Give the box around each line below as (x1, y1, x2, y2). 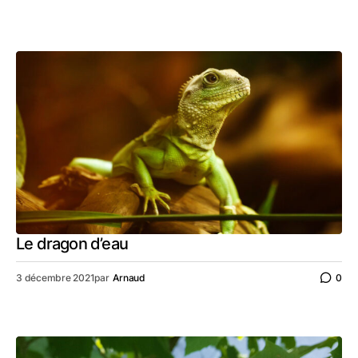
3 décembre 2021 (16, 271, 95, 284)
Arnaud (113, 271, 146, 284)
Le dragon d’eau (16, 234, 128, 253)
